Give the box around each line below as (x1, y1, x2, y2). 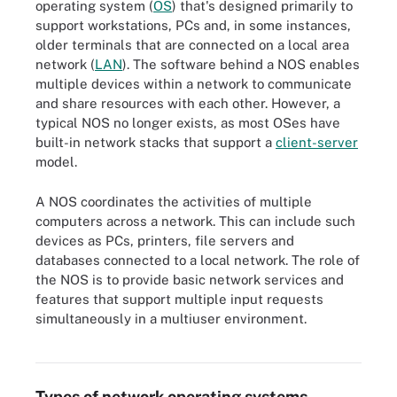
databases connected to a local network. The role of (35, 252, 360, 268)
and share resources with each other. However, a (35, 96, 340, 111)
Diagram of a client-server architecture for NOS (60, 332, 273, 343)
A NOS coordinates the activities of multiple (35, 193, 312, 209)
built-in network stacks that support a (35, 135, 276, 150)
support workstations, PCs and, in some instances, (35, 18, 351, 33)
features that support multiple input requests (35, 291, 323, 307)
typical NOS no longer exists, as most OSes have (35, 115, 340, 130)
